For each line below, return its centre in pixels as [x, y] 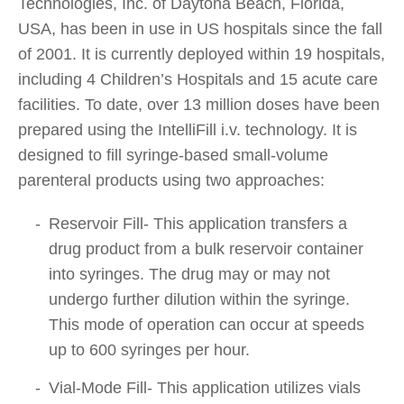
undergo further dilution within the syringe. [199, 299]
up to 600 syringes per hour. [149, 349]
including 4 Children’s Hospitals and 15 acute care [198, 79]
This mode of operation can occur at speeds [207, 324]
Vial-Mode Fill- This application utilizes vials [205, 387]
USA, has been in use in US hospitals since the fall [200, 28]
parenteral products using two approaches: [171, 180]
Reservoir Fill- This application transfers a [198, 223]
